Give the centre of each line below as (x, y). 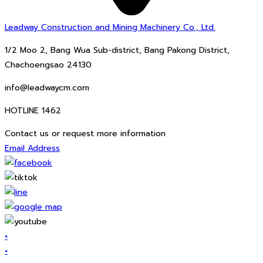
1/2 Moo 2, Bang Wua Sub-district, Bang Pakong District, (117, 50)
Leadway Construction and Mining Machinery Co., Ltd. (110, 27)
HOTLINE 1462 (33, 110)
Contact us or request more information (85, 133)
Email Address (32, 148)
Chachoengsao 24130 (48, 65)
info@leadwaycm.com (47, 87)
